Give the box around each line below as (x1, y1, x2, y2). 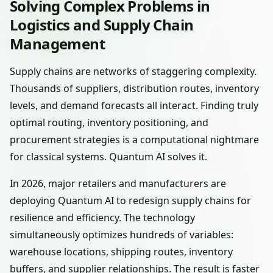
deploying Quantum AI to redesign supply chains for (10, 194, 251, 207)
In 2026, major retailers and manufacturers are (10, 177, 226, 190)
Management (10, 34, 105, 54)
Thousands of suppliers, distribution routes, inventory (10, 82, 259, 95)
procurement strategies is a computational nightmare (10, 133, 259, 146)
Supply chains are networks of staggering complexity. (10, 65, 257, 78)
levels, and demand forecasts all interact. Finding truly (10, 99, 258, 112)
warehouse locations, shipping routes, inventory (10, 245, 233, 258)
